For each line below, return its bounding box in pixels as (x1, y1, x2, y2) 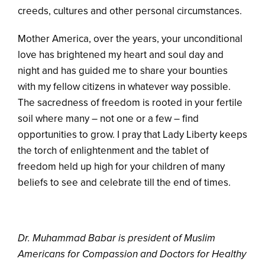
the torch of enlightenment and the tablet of (18, 144, 209, 157)
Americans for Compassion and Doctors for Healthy (18, 247, 246, 260)
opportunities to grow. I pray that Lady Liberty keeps (18, 128, 247, 141)
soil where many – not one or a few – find (18, 112, 199, 125)
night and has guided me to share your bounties (18, 64, 228, 77)
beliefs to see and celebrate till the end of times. (18, 176, 231, 189)
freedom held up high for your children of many (18, 160, 225, 173)
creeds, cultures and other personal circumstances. (18, 4, 242, 17)
